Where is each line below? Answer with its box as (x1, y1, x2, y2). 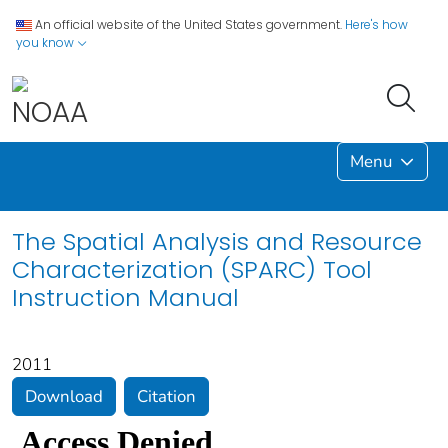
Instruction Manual (12, 280, 239, 314)
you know (16, 34, 77, 51)
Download (25, 384, 103, 408)
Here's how (345, 16, 408, 33)
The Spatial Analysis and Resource (12, 224, 422, 258)
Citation (137, 384, 196, 408)
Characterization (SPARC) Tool (12, 252, 372, 286)
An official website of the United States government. (35, 16, 342, 33)
